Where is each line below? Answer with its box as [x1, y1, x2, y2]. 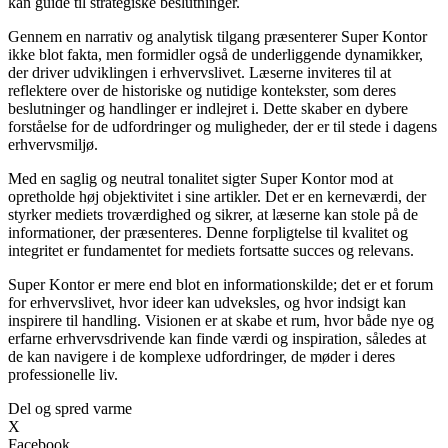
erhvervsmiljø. [8, 135, 98, 153]
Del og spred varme [8, 399, 132, 417]
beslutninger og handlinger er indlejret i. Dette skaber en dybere [8, 99, 408, 117]
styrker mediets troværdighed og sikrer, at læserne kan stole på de [8, 205, 418, 223]
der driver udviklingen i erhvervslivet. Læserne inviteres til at [8, 63, 391, 81]
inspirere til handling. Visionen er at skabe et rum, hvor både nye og [8, 311, 434, 329]
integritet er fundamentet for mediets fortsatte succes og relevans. [8, 241, 414, 259]
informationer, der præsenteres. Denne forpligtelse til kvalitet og [8, 223, 408, 241]
